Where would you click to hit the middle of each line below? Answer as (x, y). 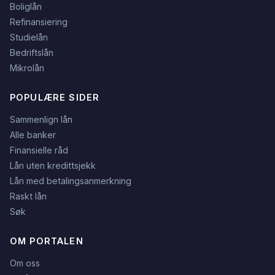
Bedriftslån (32, 52)
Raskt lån (28, 196)
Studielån (29, 37)
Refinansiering (39, 21)
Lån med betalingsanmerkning (71, 180)
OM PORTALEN (47, 241)
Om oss (25, 263)
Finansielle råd (39, 150)
